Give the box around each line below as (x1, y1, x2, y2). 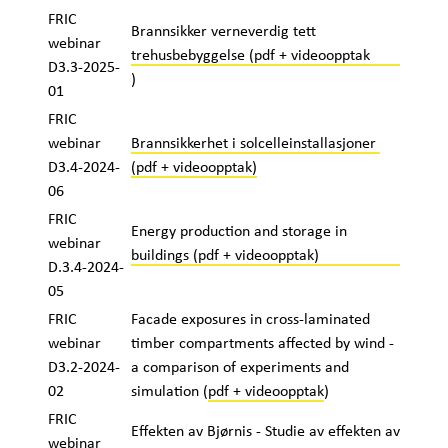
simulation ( (130, 379, 208, 401)
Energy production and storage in (130, 219, 347, 241)
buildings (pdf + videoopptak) (130, 243, 319, 265)
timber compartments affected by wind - (130, 331, 394, 353)
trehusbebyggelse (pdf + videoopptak (130, 43, 370, 65)
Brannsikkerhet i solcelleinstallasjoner (130, 131, 380, 153)
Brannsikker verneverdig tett (130, 19, 316, 41)
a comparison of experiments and (130, 355, 349, 377)
